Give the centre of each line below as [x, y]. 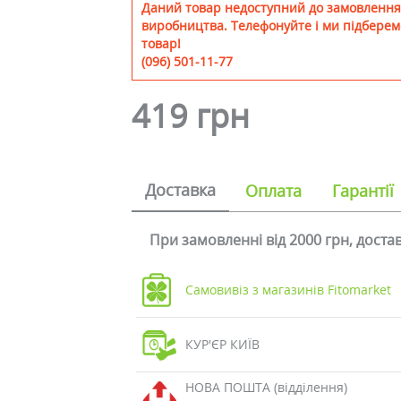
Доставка [181, 190]
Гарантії [363, 191]
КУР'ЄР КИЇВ [222, 344]
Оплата [274, 191]
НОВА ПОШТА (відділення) [266, 387]
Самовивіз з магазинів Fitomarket [288, 290]
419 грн [191, 116]
